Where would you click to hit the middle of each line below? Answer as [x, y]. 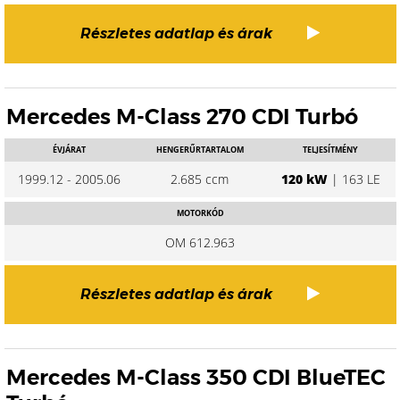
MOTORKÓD [200, 213]
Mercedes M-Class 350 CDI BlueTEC [196, 377]
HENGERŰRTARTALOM [200, 150]
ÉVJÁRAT [70, 150]
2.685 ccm [200, 179]
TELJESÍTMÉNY [331, 150]
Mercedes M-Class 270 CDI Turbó [182, 117]
